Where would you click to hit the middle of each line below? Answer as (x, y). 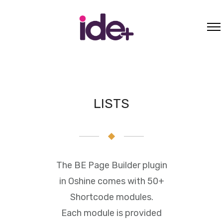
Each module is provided (111, 213)
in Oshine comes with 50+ (111, 181)
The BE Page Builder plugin (111, 165)
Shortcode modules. (111, 197)
